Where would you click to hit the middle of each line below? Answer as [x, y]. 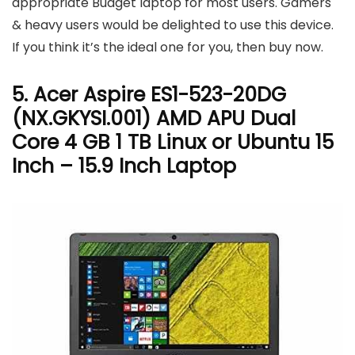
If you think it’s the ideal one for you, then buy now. [168, 47]
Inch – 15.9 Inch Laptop [124, 166]
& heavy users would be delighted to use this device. [173, 25]
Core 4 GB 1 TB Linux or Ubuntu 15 [173, 142]
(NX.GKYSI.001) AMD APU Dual [154, 118]
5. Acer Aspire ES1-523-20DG [149, 94]
